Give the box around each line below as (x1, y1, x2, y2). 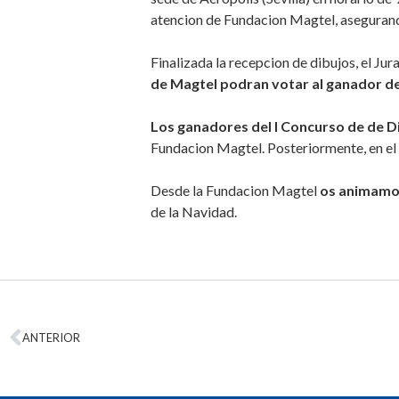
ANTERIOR (22, 330, 80, 345)
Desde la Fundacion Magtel (150, 181, 320, 199)
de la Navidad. (150, 202, 237, 220)
